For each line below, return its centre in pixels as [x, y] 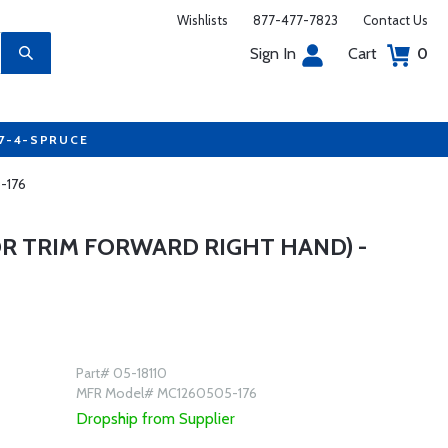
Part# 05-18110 [121, 373]
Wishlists [202, 20]
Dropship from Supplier [155, 418]
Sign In [273, 53]
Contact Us [395, 20]
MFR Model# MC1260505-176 [166, 393]
